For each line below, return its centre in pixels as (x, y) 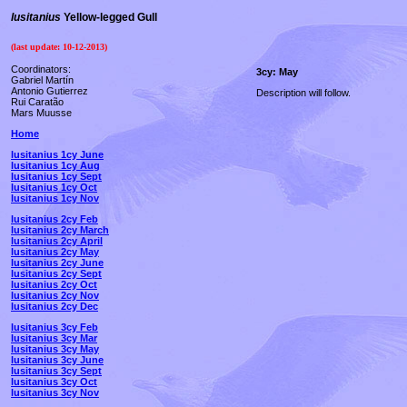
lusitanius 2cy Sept (56, 273)
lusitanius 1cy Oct (54, 187)
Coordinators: (41, 69)
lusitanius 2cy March (60, 230)
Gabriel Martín (42, 80)
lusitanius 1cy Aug (55, 165)
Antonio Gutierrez (50, 91)
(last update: (37, 47)
